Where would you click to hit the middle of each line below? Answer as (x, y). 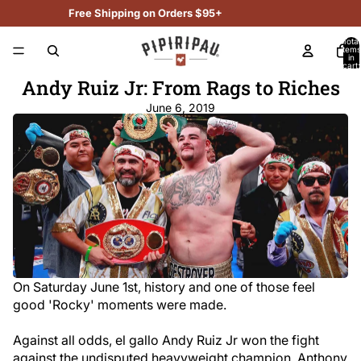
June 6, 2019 (180, 108)
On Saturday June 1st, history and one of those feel (164, 287)
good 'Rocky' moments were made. (120, 305)
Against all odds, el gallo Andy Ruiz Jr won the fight (166, 340)
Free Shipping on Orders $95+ (145, 13)
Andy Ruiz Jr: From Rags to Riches (180, 88)
